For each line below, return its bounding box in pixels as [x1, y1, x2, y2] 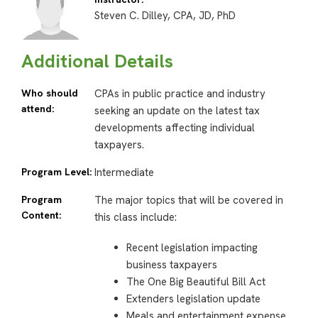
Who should [21, 87, 78, 100]
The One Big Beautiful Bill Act [126, 275, 265, 290]
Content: [21, 209, 61, 222]
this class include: [94, 210, 177, 225]
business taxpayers [126, 258, 217, 273]
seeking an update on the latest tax [94, 104, 260, 119]
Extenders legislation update [126, 292, 261, 307]
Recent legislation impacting [126, 241, 258, 256]
